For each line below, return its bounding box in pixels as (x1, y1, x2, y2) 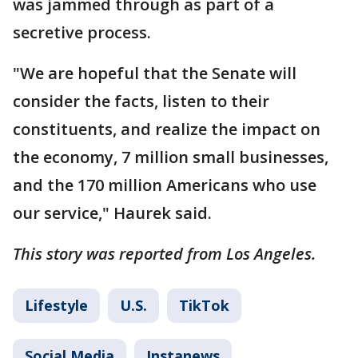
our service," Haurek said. (13, 201, 212, 224)
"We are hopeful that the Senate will (13, 62, 296, 84)
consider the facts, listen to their (13, 89, 269, 112)
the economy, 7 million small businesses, (13, 145, 328, 168)
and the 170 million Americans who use (13, 173, 316, 196)
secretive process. (13, 21, 151, 43)
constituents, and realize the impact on (13, 117, 320, 140)
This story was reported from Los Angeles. (13, 242, 316, 265)
